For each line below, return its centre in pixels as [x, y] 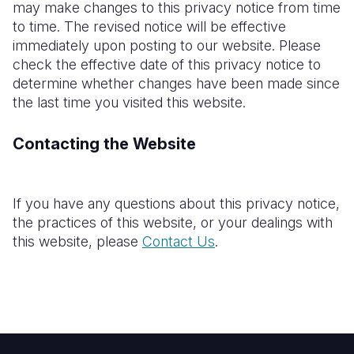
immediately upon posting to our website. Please [167, 45]
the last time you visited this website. [129, 102]
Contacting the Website [104, 144]
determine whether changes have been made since [176, 83]
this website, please [77, 241]
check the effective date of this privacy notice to [167, 64]
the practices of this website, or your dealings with [173, 222]
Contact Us [179, 241]
